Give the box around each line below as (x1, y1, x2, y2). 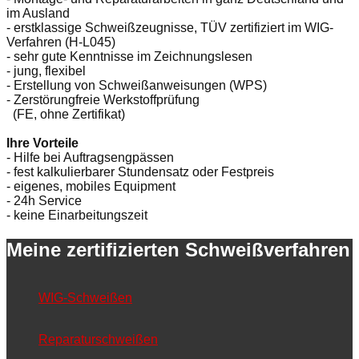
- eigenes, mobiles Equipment (6, 179, 175, 193)
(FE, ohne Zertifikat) (6, 107, 125, 121)
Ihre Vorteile (6, 135, 79, 150)
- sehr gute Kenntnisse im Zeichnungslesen (6, 49, 252, 63)
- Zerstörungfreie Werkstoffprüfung (6, 92, 200, 107)
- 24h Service (6, 193, 85, 208)
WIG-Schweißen (38, 291, 132, 305)
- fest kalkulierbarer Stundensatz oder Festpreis (6, 164, 274, 179)
